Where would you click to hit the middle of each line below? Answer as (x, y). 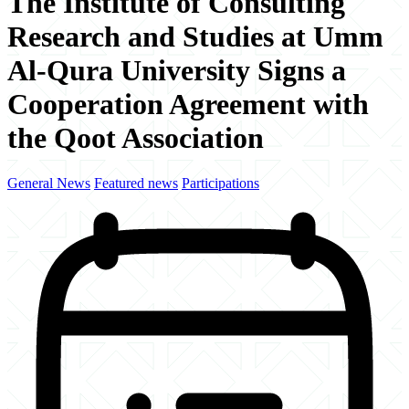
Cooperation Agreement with (188, 105)
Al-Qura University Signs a (177, 71)
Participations (220, 183)
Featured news (136, 183)
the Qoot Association (136, 138)
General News (49, 183)
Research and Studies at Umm (195, 37)
